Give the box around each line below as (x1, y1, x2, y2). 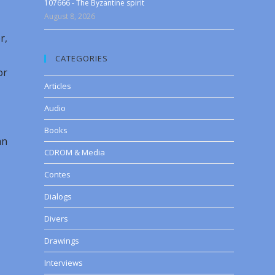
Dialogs (44, 191, 72, 202)
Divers (44, 213, 69, 224)
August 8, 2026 (44, 11, 96, 21)
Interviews (44, 257, 83, 268)
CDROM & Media (44, 147, 106, 158)
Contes (44, 169, 71, 180)
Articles (44, 80, 72, 91)
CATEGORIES (55, 53, 109, 64)
